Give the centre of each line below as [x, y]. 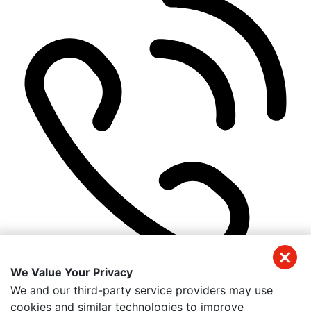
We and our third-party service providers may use [142, 290]
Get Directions [48, 300]
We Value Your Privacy [72, 272]
